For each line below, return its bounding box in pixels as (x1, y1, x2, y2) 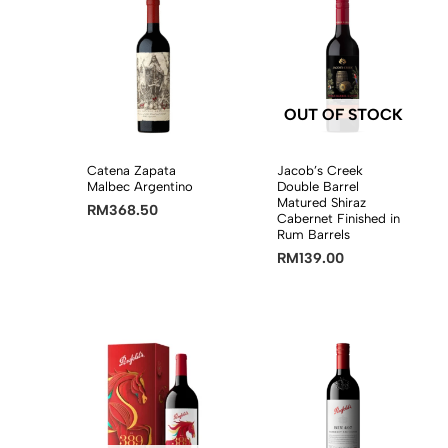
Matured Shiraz (277, 194, 367, 210)
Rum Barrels (277, 226, 351, 242)
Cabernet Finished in (277, 210, 401, 226)
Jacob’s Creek (277, 162, 364, 178)
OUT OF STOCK (283, 104, 403, 124)
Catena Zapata (87, 162, 177, 178)
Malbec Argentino (87, 178, 194, 194)
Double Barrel (277, 178, 360, 194)
